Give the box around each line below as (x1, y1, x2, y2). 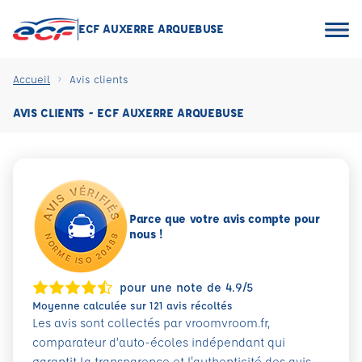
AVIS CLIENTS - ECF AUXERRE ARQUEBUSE (13, 105, 244, 120)
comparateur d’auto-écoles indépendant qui (32, 335, 285, 350)
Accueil (13, 72, 50, 86)
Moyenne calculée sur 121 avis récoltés (32, 298, 233, 312)
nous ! (129, 226, 163, 242)
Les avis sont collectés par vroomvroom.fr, (32, 315, 270, 330)
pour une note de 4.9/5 (120, 280, 253, 295)
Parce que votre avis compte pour (129, 211, 320, 226)
